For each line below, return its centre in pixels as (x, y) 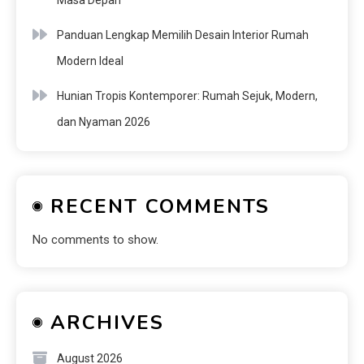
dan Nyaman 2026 (104, 122)
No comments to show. (95, 240)
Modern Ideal (90, 61)
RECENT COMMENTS (160, 207)
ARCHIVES (107, 323)
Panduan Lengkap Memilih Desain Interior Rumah (183, 35)
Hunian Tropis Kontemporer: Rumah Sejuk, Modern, (187, 96)
